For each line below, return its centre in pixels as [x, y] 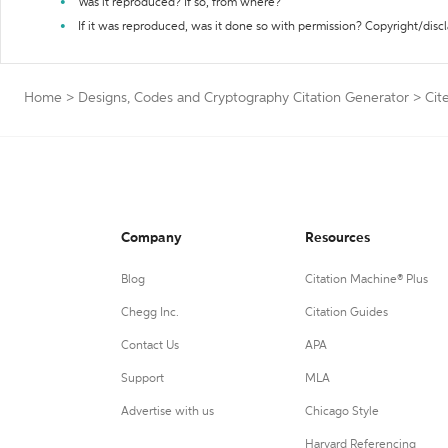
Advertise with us [167, 412]
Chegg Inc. [150, 313]
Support [142, 379]
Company [151, 238]
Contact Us [150, 346]
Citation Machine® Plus [366, 280]
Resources [337, 238]
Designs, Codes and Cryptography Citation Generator [243, 98]
